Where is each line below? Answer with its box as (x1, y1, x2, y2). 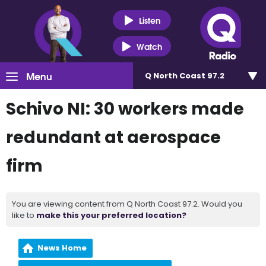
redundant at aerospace (6, 126, 221, 149)
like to (12, 210, 36, 221)
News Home (37, 242, 87, 254)
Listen (138, 13, 160, 27)
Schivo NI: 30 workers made (6, 97, 244, 121)
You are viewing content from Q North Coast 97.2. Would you (12, 198, 242, 210)
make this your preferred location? (36, 210, 186, 221)
